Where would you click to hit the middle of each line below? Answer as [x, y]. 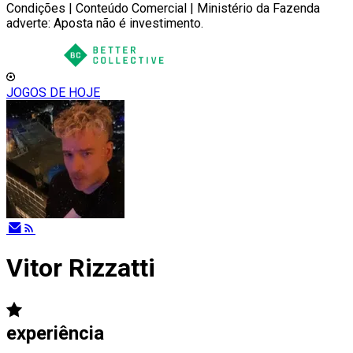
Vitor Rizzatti [81, 268]
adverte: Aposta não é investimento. [105, 23]
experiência [55, 333]
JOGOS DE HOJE [53, 93]
